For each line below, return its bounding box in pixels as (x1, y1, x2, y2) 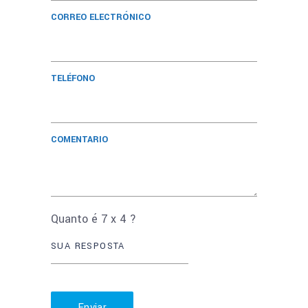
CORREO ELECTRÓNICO (51, 10, 151, 23)
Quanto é (51, 210, 101, 227)
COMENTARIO (51, 133, 108, 146)
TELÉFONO (51, 71, 95, 85)
